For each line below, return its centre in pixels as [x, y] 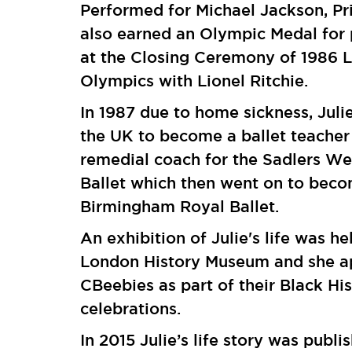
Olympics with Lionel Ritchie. [194, 81]
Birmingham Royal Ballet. [180, 206]
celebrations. [131, 308]
